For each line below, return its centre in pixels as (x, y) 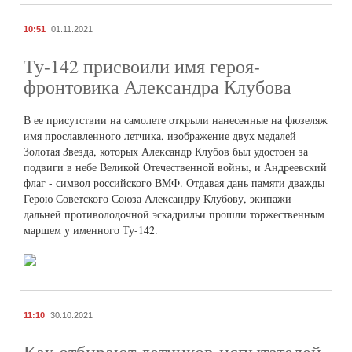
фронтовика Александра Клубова (158, 86)
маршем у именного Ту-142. (91, 229)
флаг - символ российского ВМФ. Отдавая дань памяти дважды (174, 182)
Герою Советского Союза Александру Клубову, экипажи (158, 198)
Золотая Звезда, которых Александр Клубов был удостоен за (166, 151)
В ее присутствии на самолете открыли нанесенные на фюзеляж (176, 119)
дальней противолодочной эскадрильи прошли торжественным (174, 214)
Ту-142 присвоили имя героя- (142, 66)
